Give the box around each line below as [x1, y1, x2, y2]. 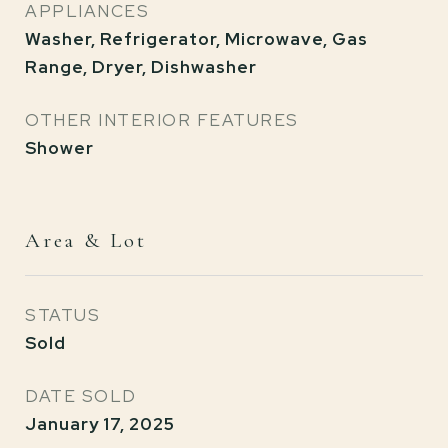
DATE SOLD [25, 385, 137, 407]
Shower [25, 137, 94, 159]
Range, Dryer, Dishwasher [25, 56, 257, 78]
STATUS [25, 304, 100, 326]
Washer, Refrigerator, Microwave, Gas [25, 28, 368, 50]
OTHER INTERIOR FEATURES [25, 109, 299, 131]
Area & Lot [25, 228, 147, 253]
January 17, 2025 [25, 413, 175, 435]
